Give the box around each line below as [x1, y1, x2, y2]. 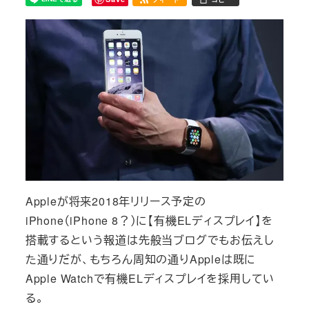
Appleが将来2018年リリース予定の [25, 193, 206, 209]
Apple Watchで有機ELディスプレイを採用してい [25, 270, 275, 286]
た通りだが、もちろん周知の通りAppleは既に [25, 251, 257, 267]
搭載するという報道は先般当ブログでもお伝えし [25, 232, 275, 248]
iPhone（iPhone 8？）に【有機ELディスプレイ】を [25, 212, 273, 228]
